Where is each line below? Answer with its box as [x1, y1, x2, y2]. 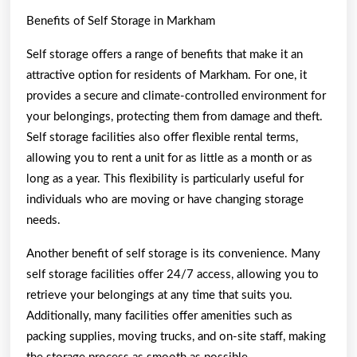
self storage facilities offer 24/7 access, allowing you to [26, 268, 319, 280]
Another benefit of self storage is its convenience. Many [26, 247, 320, 260]
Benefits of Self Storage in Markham [26, 14, 215, 27]
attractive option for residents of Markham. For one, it [26, 69, 307, 81]
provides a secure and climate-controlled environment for [26, 89, 326, 102]
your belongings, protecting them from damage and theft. [26, 110, 323, 123]
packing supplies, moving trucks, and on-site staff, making [26, 330, 326, 343]
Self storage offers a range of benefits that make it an [26, 48, 303, 61]
